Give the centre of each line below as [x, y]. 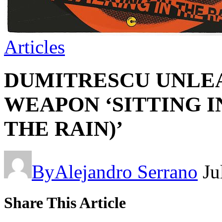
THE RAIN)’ [63, 128]
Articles [34, 47]
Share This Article [65, 202]
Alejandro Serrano [126, 171]
